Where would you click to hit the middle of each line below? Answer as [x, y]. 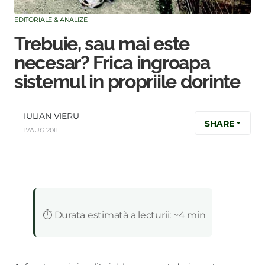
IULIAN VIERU [51, 116]
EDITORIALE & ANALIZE [51, 20]
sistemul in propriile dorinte [127, 82]
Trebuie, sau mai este [102, 44]
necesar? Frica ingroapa [112, 63]
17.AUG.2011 [41, 130]
